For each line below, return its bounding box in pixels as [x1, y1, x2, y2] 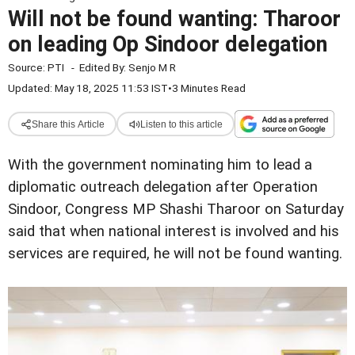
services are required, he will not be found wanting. [8, 245, 342, 262]
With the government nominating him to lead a [8, 156, 312, 174]
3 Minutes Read [172, 82, 246, 94]
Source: [8, 61, 48, 74]
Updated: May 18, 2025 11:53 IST [8, 82, 168, 94]
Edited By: [79, 61, 128, 74]
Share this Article [31, 118, 105, 130]
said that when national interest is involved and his [8, 223, 339, 240]
